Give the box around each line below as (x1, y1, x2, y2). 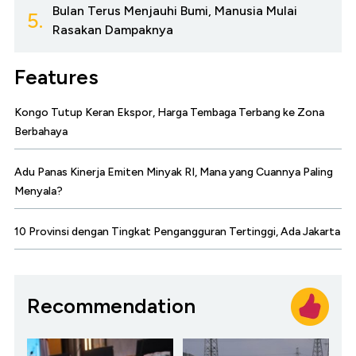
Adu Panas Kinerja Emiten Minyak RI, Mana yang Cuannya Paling (14, 164, 333, 179)
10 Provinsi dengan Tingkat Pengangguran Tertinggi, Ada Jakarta (14, 224, 340, 238)
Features (14, 64, 99, 90)
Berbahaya (14, 124, 68, 138)
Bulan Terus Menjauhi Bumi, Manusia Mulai (52, 2, 297, 18)
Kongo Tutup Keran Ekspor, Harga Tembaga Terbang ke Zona (14, 105, 324, 119)
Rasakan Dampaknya (52, 21, 173, 37)
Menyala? (14, 184, 63, 198)
